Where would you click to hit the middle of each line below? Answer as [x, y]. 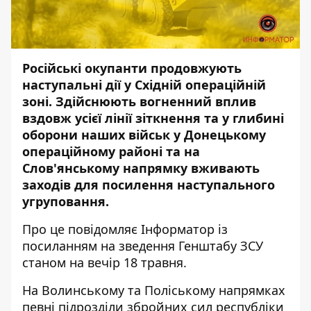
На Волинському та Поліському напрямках [154, 290]
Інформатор [178, 229]
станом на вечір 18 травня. [106, 262]
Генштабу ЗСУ [221, 246]
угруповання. [66, 201]
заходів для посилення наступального [149, 185]
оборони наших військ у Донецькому [144, 135]
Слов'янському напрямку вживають [141, 168]
